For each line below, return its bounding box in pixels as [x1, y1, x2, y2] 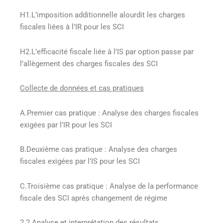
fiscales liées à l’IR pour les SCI [20, 22, 124, 32]
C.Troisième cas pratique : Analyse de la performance [20, 181, 198, 191]
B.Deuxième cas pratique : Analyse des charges [20, 145, 177, 154]
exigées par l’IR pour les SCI [20, 120, 112, 129]
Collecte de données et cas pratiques [20, 84, 144, 93]
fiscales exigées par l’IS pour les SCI [20, 157, 140, 166]
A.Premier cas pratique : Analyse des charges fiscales [20, 108, 199, 117]
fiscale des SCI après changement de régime [20, 193, 167, 203]
